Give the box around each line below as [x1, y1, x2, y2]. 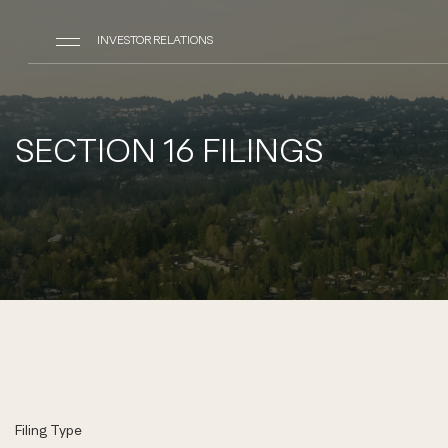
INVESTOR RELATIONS [97, 33, 213, 47]
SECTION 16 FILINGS [15, 130, 323, 169]
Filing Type [15, 422, 82, 438]
